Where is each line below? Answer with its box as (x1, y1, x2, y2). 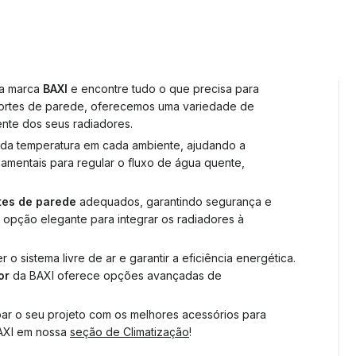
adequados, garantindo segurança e (76, 195, 272, 208)
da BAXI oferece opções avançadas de (10, 269, 222, 282)
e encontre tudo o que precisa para (68, 82, 259, 95)
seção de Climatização (70, 325, 189, 339)
